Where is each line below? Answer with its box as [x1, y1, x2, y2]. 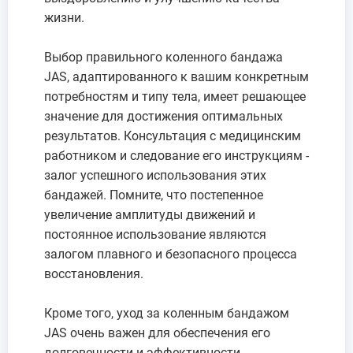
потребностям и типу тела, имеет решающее [44, 88, 306, 104]
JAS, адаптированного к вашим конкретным [44, 69, 309, 84]
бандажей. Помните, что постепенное [44, 187, 263, 203]
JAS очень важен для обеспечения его [44, 325, 270, 340]
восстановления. [44, 266, 143, 281]
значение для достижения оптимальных [44, 108, 283, 124]
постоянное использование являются [44, 226, 266, 242]
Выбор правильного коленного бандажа [44, 49, 283, 65]
